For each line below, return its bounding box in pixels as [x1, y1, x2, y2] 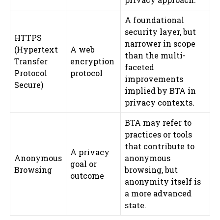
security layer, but [125, 26, 196, 37]
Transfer [14, 55, 48, 66]
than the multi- [125, 50, 186, 60]
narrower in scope [125, 38, 195, 49]
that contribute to [125, 140, 194, 151]
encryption [70, 55, 114, 66]
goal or [70, 158, 97, 169]
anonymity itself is [125, 176, 201, 187]
